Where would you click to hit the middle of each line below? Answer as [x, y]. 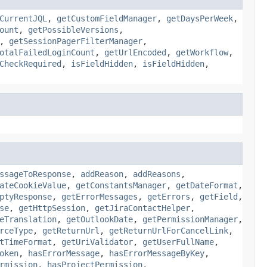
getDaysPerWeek [200, 18]
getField [219, 196]
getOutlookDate [100, 219]
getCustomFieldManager [107, 18]
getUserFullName [178, 242]
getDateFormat [207, 185]
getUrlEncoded [135, 52]
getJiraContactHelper [142, 208]
